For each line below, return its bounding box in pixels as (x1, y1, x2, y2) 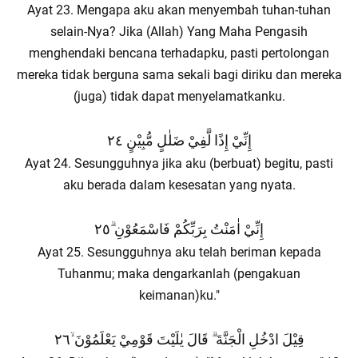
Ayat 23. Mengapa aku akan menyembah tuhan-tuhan (27, 2, 331, 18)
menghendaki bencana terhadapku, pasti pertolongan (29, 46, 329, 61)
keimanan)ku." (138, 288, 220, 303)
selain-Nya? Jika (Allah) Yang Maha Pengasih (50, 24, 308, 39)
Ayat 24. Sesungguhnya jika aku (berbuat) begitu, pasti (25, 156, 333, 171)
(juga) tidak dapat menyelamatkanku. (73, 89, 285, 104)
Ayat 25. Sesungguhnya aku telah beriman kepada (37, 245, 321, 260)
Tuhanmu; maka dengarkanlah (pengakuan (58, 266, 300, 281)
